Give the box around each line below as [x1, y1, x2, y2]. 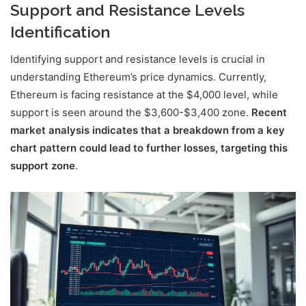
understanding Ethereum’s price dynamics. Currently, [10, 70, 266, 84]
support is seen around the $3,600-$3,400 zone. [10, 106, 251, 120]
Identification [10, 22, 110, 41]
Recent [251, 106, 287, 120]
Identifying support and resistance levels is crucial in [10, 53, 265, 66]
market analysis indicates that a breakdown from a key [10, 124, 285, 137]
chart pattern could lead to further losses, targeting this [10, 141, 288, 155]
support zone [10, 159, 75, 173]
